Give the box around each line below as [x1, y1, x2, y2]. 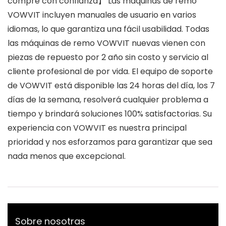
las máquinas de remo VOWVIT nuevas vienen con [8, 37, 205, 49]
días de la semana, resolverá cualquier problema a [8, 94, 208, 106]
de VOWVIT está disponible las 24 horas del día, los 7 [8, 80, 215, 92]
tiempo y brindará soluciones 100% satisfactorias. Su [8, 108, 212, 120]
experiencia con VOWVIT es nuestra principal [8, 122, 187, 134]
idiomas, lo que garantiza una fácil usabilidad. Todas [8, 23, 209, 35]
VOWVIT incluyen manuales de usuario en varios [8, 9, 196, 21]
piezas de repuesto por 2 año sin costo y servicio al [8, 51, 208, 64]
